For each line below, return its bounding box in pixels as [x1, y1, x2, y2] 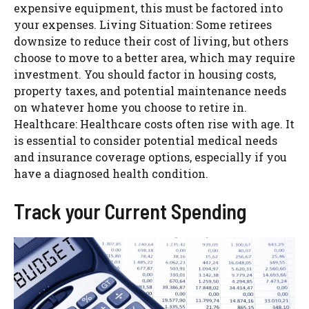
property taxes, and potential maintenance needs [14, 83, 286, 99]
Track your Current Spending [14, 199, 246, 224]
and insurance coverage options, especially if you [14, 150, 287, 165]
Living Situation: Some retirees [99, 17, 272, 32]
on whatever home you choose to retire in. [14, 100, 247, 115]
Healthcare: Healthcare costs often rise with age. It [14, 117, 295, 132]
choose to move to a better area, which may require [14, 50, 295, 66]
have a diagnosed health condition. [14, 166, 211, 181]
